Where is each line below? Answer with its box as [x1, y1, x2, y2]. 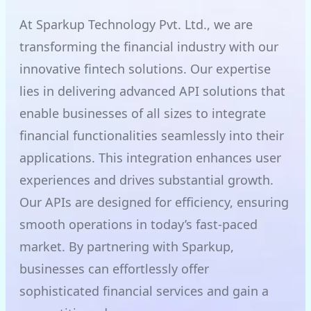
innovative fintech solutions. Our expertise [19, 60, 271, 78]
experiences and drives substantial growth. [19, 171, 274, 189]
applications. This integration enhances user [19, 149, 281, 167]
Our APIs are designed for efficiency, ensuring [19, 194, 289, 211]
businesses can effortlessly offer [19, 260, 209, 278]
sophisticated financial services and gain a [19, 283, 269, 300]
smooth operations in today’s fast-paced [19, 216, 258, 233]
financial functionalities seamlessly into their [19, 127, 284, 144]
